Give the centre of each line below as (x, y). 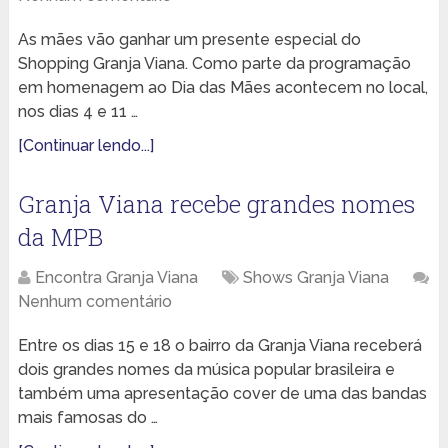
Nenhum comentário (94, 302)
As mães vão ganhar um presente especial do (189, 40)
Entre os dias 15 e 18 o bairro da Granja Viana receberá (219, 346)
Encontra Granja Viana (116, 278)
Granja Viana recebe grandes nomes (216, 204)
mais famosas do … (87, 418)
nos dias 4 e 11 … (77, 112)
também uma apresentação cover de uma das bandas (222, 394)
